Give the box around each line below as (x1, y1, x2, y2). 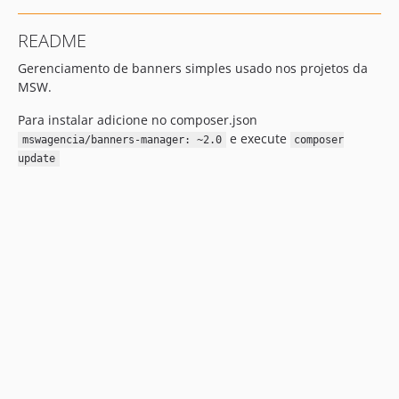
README (18, 28, 86, 53)
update (18, 152, 55, 165)
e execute (225, 130, 290, 147)
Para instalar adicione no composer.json (18, 111, 257, 128)
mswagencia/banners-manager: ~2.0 (21, 134, 222, 146)
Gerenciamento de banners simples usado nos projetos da (18, 60, 368, 77)
